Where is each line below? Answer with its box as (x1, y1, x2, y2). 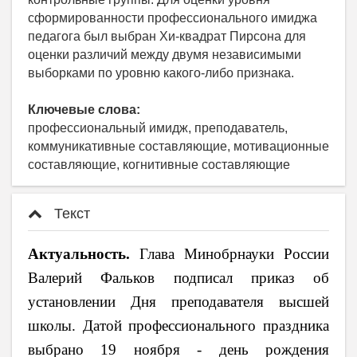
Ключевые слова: (28, 102, 140, 116)
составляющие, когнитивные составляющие (28, 157, 290, 171)
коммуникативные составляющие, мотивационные (28, 139, 329, 153)
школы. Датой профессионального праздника (28, 316, 329, 334)
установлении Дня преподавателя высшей (28, 292, 329, 310)
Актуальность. (28, 245, 130, 262)
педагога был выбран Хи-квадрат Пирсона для (28, 29, 306, 43)
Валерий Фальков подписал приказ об (28, 269, 329, 286)
